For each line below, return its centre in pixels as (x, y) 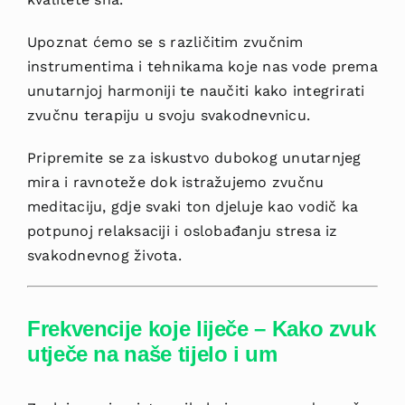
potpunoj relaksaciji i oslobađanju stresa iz (182, 231)
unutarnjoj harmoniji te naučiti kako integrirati (196, 91)
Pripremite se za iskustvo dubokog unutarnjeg (194, 158)
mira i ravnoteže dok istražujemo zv (157, 183)
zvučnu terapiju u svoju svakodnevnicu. (169, 116)
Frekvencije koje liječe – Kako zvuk (201, 329)
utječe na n (82, 354)
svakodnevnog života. (104, 256)
